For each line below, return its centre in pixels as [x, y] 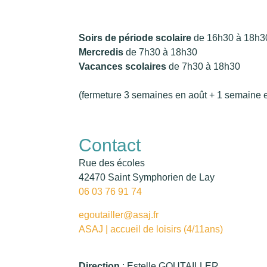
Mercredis [101, 52]
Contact [110, 145]
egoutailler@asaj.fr [119, 215]
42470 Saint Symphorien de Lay [147, 178]
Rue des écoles [112, 163]
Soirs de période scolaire [135, 38]
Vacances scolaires [122, 66]
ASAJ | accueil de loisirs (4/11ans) [151, 229]
